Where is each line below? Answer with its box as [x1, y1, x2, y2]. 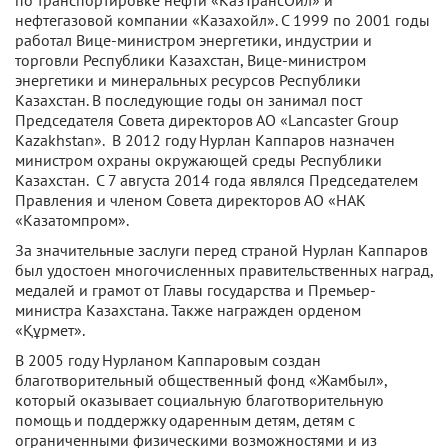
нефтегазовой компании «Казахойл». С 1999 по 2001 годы [15, 9, 430, 30]
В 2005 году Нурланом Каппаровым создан [15, 349, 321, 370]
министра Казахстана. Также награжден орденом [15, 299, 361, 320]
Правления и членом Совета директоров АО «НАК [15, 189, 366, 210]
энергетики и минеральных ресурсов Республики [15, 69, 361, 90]
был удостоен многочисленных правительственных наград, [15, 259, 433, 280]
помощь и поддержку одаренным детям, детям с [15, 409, 355, 430]
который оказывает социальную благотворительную [15, 389, 384, 410]
